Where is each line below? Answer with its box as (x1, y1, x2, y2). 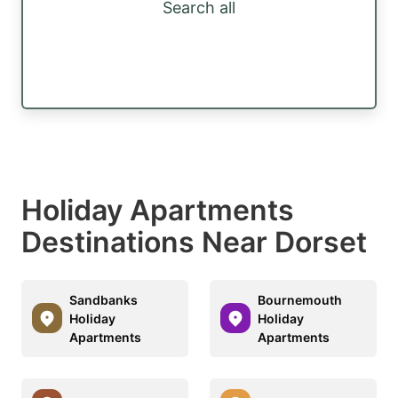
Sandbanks (69, 291, 138, 307)
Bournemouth (258, 291, 342, 307)
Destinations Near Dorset (21, 224, 367, 259)
